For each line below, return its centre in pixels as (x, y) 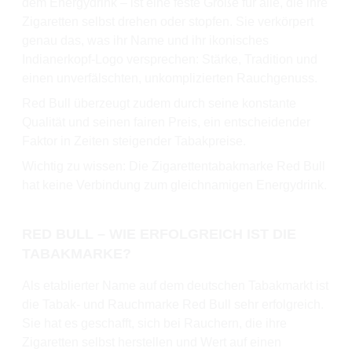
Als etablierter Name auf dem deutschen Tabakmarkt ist (175, 286)
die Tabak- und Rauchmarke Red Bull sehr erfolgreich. (173, 305)
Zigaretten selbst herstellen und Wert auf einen (152, 343)
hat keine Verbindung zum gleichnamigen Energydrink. (174, 185)
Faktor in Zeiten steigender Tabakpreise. (134, 141)
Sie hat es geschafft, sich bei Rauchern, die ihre (154, 324)
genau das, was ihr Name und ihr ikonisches (145, 41)
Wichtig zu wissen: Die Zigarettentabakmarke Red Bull (174, 167)
